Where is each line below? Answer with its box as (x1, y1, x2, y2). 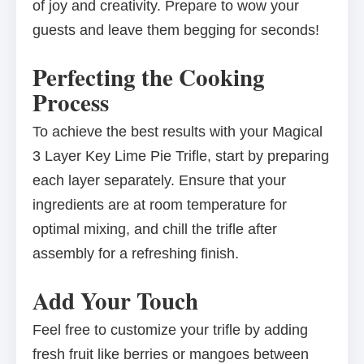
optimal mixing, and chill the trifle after (32, 221, 277, 238)
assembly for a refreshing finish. (32, 245, 239, 262)
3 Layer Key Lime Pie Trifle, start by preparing (32, 148, 329, 165)
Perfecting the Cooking (32, 60, 265, 95)
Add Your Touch (32, 284, 198, 318)
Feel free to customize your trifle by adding (32, 322, 308, 339)
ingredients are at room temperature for (32, 197, 287, 214)
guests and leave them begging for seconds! (32, 22, 319, 39)
